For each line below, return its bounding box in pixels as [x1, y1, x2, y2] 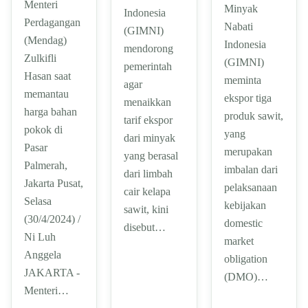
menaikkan [124, 96, 172, 108]
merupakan [223, 145, 272, 157]
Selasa [24, 195, 52, 207]
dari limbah [124, 167, 173, 179]
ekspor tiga [223, 91, 272, 104]
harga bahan [24, 105, 77, 118]
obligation [223, 252, 267, 265]
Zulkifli [24, 52, 56, 64]
